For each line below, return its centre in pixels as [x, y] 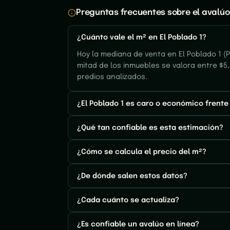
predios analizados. [112, 77]
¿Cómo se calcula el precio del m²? [142, 152]
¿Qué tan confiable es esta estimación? [150, 128]
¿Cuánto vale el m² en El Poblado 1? [142, 37]
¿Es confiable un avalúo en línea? [138, 224]
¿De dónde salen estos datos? [132, 176]
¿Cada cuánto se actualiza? [128, 200]
